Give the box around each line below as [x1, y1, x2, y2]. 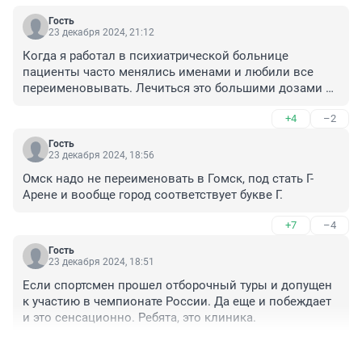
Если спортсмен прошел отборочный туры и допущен [23, 277, 332, 293]
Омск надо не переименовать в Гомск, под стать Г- [23, 170, 314, 186]
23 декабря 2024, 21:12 [48, 26, 154, 38]
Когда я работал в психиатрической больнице [23, 48, 288, 63]
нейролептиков [23, 96, 112, 112]
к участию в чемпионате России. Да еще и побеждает [23, 293, 331, 309]
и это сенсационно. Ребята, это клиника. [23, 309, 256, 325]
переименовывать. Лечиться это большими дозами [23, 80, 322, 95]
